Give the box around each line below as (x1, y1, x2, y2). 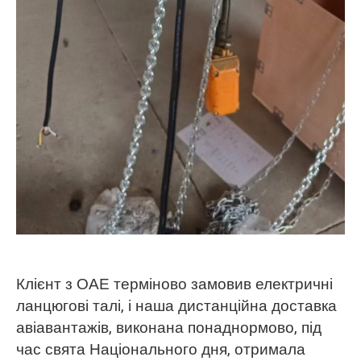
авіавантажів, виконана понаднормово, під (15, 317, 322, 340)
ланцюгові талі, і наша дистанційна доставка (15, 295, 337, 318)
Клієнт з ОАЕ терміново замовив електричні (15, 273, 333, 297)
